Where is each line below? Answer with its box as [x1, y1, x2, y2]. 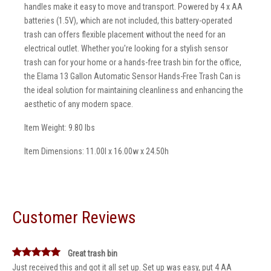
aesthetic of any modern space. [24, 99, 133, 109]
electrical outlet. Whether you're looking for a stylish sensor [24, 44, 228, 53]
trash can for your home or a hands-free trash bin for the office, [24, 57, 241, 67]
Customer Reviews [12, 207, 136, 227]
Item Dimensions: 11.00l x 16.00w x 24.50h [24, 146, 169, 156]
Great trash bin [68, 249, 117, 258]
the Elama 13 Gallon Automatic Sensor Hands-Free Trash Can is [24, 71, 241, 81]
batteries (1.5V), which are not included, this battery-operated [24, 16, 232, 25]
